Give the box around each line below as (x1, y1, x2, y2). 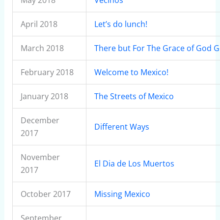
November (20, 152, 60, 163)
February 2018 (20, 67, 74, 78)
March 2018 (20, 43, 64, 54)
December (20, 115, 59, 126)
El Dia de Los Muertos (94, 158, 174, 169)
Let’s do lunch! (94, 19, 147, 29)
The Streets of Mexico (94, 91, 174, 102)
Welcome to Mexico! (94, 67, 168, 78)
